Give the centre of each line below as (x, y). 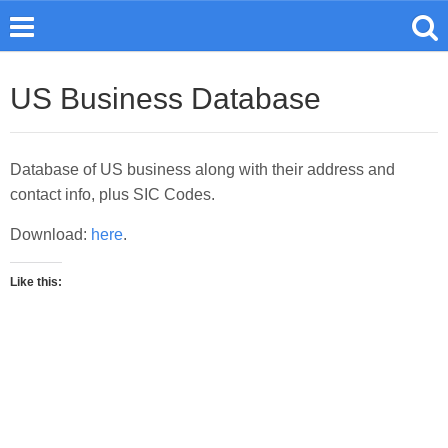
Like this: (36, 282)
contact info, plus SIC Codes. (112, 194)
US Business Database (165, 98)
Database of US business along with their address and (202, 169)
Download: (50, 234)
